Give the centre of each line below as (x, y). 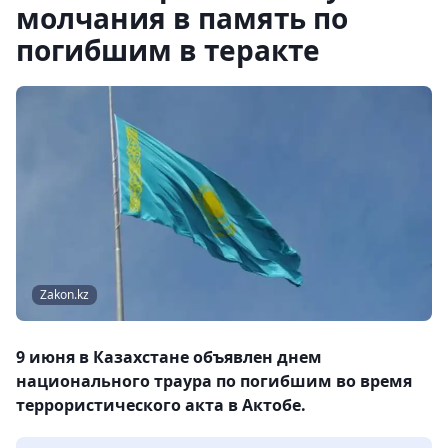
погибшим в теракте (168, 50)
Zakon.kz (64, 295)
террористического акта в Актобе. (161, 405)
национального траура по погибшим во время (214, 381)
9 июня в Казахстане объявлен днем (169, 357)
